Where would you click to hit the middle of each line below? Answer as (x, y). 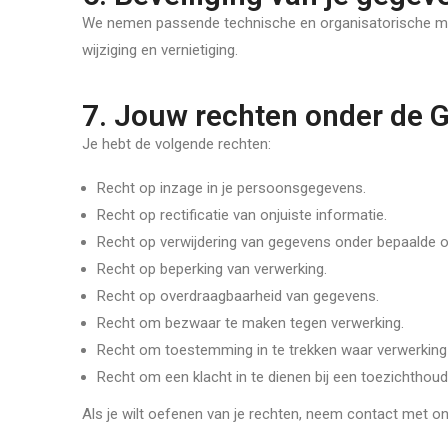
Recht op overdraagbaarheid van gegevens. (238, 296)
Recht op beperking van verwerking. (212, 269)
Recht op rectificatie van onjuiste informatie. (242, 215)
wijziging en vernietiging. (160, 50)
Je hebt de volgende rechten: (176, 144)
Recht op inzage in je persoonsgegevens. (231, 188)
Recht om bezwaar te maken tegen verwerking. (250, 323)
